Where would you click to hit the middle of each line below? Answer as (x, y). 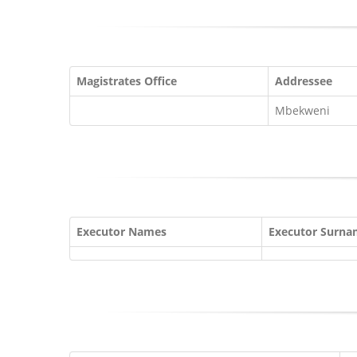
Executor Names (122, 231)
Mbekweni (302, 110)
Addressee (304, 81)
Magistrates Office (127, 81)
